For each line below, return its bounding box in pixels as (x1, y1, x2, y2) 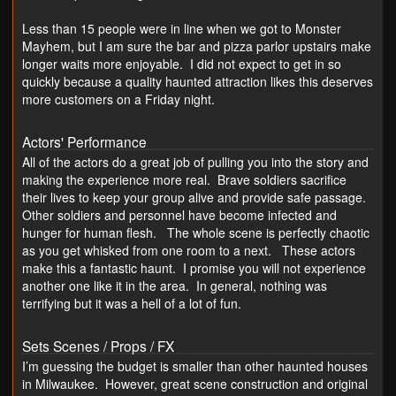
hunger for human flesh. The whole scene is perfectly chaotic (22, 224, 369, 242)
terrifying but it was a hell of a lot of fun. (22, 294, 241, 313)
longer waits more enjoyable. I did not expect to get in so (22, 54, 341, 72)
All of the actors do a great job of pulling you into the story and (22, 153, 369, 171)
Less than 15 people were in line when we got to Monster (22, 19, 341, 37)
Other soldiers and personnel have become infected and (22, 206, 337, 225)
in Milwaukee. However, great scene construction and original (22, 375, 368, 393)
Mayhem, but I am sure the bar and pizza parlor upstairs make (22, 36, 371, 55)
